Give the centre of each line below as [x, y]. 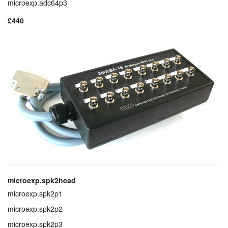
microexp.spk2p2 [35, 209]
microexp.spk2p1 [35, 194]
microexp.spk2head [42, 180]
